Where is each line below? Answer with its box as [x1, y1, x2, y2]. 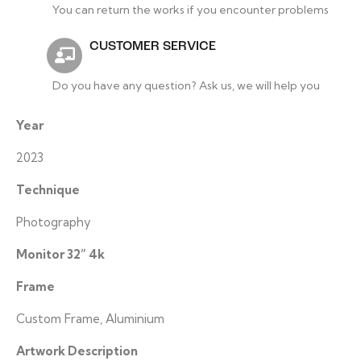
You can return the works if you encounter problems [52, 2, 329, 17]
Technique [16, 181, 80, 197]
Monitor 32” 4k [16, 246, 105, 262]
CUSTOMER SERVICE [89, 39, 216, 53]
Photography [16, 214, 91, 230]
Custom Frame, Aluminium [16, 310, 164, 326]
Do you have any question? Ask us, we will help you [52, 77, 320, 93]
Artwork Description [16, 342, 138, 359]
